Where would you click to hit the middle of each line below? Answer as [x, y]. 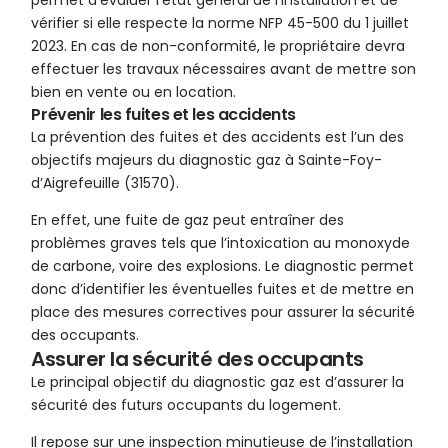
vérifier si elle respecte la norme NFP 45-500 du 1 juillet [220, 23]
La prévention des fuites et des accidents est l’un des [218, 137]
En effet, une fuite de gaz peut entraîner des [188, 220]
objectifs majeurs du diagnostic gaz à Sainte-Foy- [207, 160]
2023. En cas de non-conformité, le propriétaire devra [218, 46]
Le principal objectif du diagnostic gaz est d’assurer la [218, 382]
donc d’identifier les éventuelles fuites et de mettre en [223, 289]
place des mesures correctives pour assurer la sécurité [223, 312]
